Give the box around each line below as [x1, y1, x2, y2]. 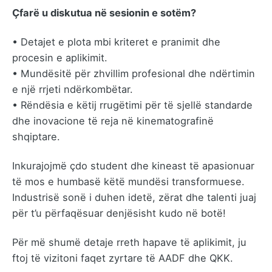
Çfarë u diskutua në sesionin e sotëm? [12, 6, 196, 19]
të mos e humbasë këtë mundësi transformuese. [12, 175, 245, 188]
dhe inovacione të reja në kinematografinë [12, 114, 214, 127]
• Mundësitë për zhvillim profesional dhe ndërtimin [12, 67, 255, 80]
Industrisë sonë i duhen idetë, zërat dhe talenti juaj [12, 191, 256, 203]
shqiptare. [12, 130, 60, 143]
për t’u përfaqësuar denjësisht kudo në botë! [12, 206, 226, 219]
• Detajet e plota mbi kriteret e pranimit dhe [12, 35, 220, 48]
